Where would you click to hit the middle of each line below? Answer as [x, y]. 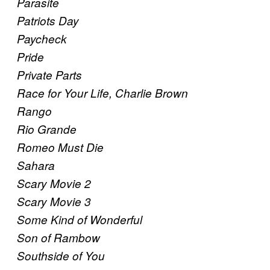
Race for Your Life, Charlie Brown [102, 93]
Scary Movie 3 [54, 202]
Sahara [36, 165]
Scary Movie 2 [54, 184]
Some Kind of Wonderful [80, 220]
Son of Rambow [58, 238]
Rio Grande [47, 129]
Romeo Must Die [60, 147]
